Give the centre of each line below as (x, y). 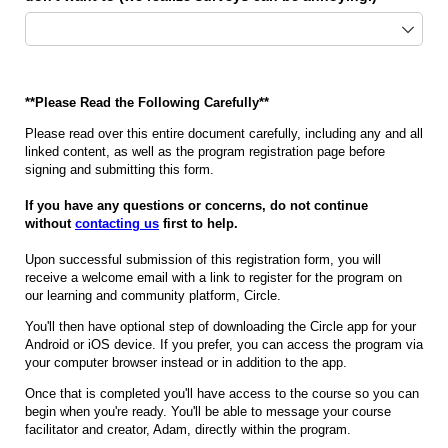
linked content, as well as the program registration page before (205, 152)
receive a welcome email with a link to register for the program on (213, 278)
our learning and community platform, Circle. (155, 296)
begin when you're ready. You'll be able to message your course (208, 412)
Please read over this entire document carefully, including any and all (224, 134)
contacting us (117, 224)
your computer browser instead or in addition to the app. (188, 363)
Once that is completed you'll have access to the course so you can (222, 394)
